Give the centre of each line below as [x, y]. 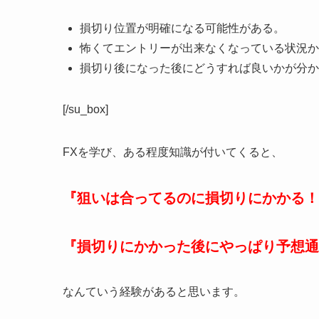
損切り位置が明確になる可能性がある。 [182, 28]
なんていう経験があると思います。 [154, 292]
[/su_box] [85, 110]
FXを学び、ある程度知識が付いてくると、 [173, 152]
